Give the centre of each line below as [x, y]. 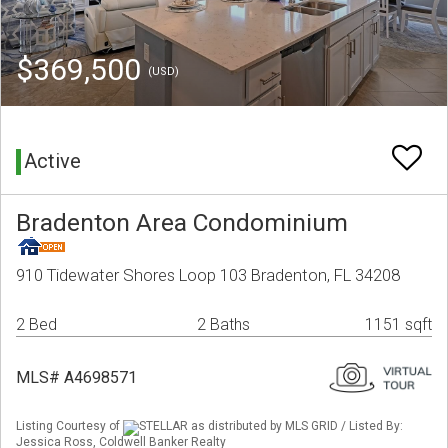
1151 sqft [398, 325]
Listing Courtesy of [69, 426]
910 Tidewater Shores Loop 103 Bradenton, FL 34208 [208, 275]
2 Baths [223, 325]
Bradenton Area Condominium [182, 223]
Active [52, 161]
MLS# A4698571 [76, 378]
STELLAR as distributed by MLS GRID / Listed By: [271, 426]
